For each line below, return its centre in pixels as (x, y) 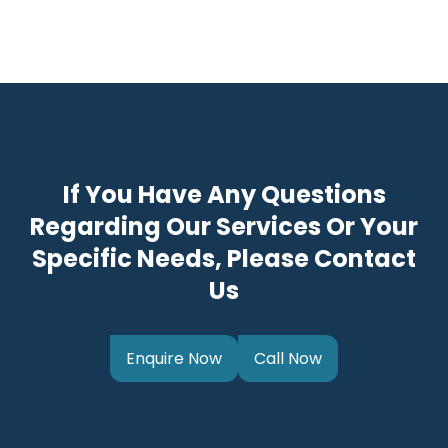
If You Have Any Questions (224, 195)
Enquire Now (174, 359)
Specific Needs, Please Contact (224, 259)
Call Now (288, 359)
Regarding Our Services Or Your (224, 227)
